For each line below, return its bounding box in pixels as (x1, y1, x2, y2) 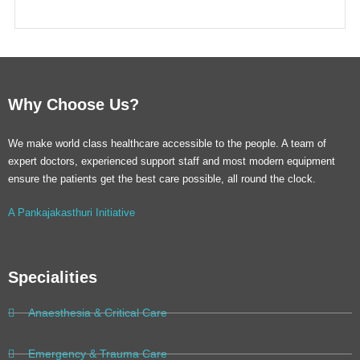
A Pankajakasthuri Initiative (8, 207, 135, 219)
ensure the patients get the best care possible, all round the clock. (8, 173, 316, 185)
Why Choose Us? (8, 96, 139, 113)
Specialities (8, 268, 97, 286)
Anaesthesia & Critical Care (27, 306, 167, 319)
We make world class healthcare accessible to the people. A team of (8, 137, 326, 149)
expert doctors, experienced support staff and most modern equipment (8, 155, 335, 167)
